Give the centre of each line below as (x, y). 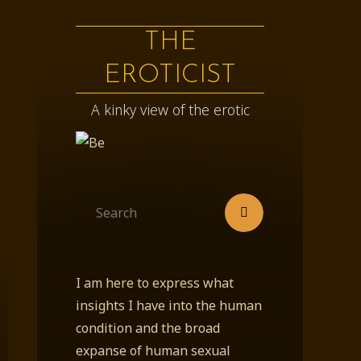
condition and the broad (148, 328)
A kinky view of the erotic (170, 109)
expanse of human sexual (153, 350)
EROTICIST (170, 76)
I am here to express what (155, 282)
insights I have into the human (169, 305)
